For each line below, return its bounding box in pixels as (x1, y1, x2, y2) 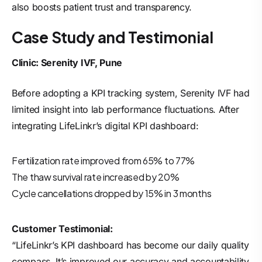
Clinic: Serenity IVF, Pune (12, 57, 123, 68)
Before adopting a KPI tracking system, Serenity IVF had (12, 87, 250, 99)
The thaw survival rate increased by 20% (12, 171, 180, 183)
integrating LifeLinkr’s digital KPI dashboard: (12, 120, 199, 132)
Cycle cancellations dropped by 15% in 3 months (12, 187, 212, 199)
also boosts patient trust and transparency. (12, 1, 192, 13)
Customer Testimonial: (12, 223, 113, 235)
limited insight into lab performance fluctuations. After (12, 104, 239, 115)
